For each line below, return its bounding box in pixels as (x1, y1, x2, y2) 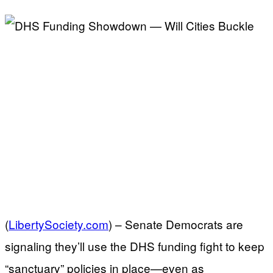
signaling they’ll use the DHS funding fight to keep (5, 237, 264, 254)
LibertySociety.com (9, 215, 108, 232)
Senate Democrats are (125, 215, 243, 232)
